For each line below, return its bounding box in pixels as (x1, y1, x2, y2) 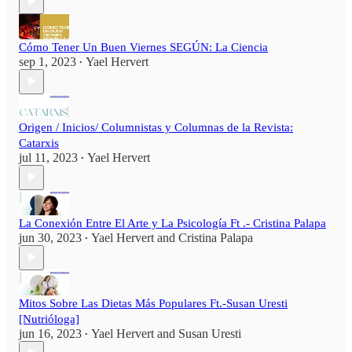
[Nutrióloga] (19, 312, 79, 325)
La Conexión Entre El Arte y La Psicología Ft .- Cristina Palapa (19, 216, 326, 229)
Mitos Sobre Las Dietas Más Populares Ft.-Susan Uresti (19, 296, 288, 310)
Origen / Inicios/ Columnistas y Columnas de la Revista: (19, 120, 293, 134)
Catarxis (19, 136, 59, 149)
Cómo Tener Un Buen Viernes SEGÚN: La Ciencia (19, 40, 268, 53)
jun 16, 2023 (19, 326, 82, 340)
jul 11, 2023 (19, 150, 78, 164)
